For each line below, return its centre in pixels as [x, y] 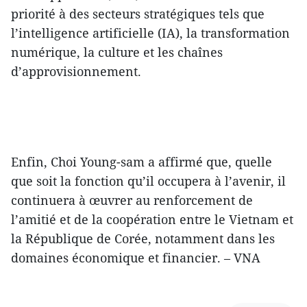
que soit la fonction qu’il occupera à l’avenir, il [148, 181]
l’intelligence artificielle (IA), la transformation [150, 33]
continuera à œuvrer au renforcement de [132, 200]
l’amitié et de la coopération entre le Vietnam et [152, 220]
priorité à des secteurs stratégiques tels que [138, 14]
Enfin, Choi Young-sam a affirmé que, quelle [142, 162]
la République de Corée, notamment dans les [143, 239]
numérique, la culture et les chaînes [117, 52]
